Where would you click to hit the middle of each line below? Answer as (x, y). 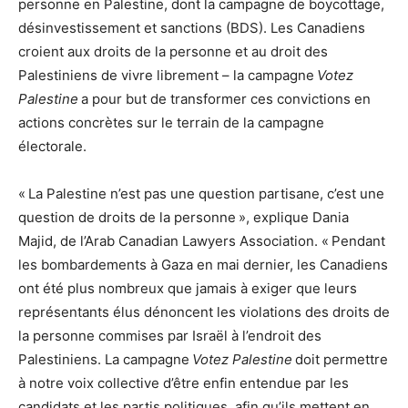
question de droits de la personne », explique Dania (184, 218)
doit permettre (340, 360)
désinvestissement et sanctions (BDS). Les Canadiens (192, 28)
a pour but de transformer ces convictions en (224, 99)
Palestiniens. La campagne (105, 360)
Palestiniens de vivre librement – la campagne (168, 76)
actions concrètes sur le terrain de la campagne (171, 123)
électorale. (52, 147)
